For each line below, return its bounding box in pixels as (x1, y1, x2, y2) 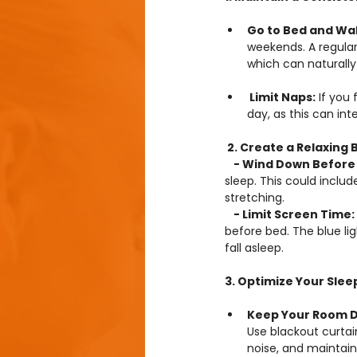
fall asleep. (225, 239, 284, 256)
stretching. (225, 189, 284, 206)
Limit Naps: (249, 88, 316, 105)
